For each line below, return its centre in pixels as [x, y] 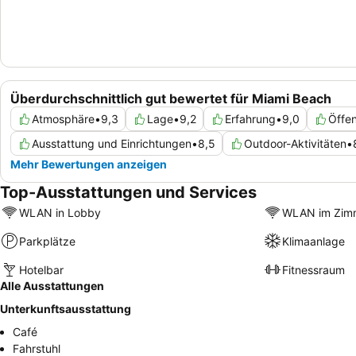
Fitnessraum [313, 269]
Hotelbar [41, 269]
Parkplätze [47, 241]
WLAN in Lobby [60, 212]
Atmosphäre [63, 119]
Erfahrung [250, 119]
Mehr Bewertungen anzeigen [89, 164]
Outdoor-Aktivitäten [295, 144]
